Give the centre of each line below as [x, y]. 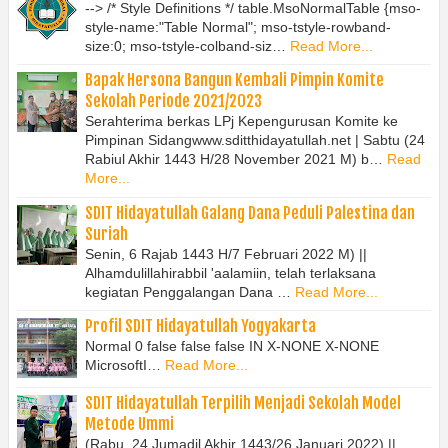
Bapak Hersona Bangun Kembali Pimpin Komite [234, 80]
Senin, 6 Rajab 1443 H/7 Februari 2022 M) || [226, 253]
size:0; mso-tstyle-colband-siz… [185, 45]
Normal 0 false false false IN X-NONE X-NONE [232, 346]
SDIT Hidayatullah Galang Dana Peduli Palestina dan [250, 212]
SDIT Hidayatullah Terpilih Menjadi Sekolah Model [243, 402]
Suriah [106, 233]
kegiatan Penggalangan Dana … [188, 291]
